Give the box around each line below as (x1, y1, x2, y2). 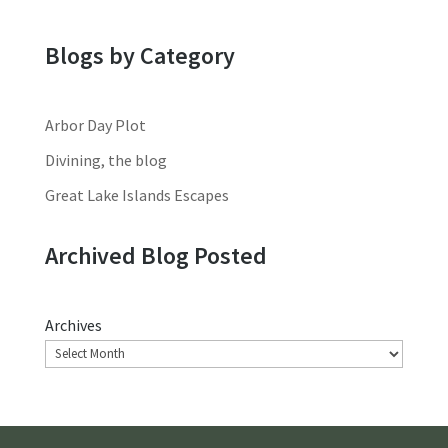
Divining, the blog (44, 150, 167, 171)
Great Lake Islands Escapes (44, 185, 229, 206)
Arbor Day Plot (44, 115, 146, 136)
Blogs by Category (44, 40, 235, 72)
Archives (44, 315, 102, 336)
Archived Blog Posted (44, 240, 267, 272)
